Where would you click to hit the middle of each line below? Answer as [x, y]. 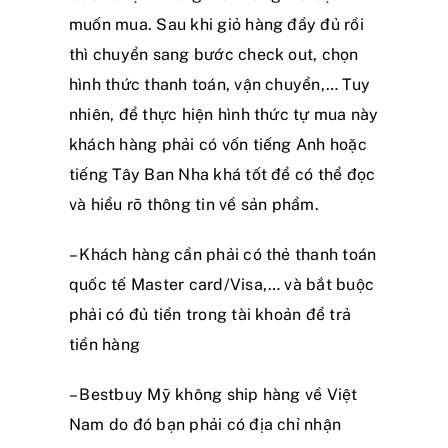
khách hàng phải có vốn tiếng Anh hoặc [218, 144]
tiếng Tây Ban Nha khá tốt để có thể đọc [222, 174]
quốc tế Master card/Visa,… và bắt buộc [222, 284]
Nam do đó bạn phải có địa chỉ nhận [205, 424]
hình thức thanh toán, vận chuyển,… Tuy [220, 84]
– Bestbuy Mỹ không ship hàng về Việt [213, 394]
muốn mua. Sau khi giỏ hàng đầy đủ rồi [216, 24]
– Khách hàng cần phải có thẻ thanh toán [223, 254]
